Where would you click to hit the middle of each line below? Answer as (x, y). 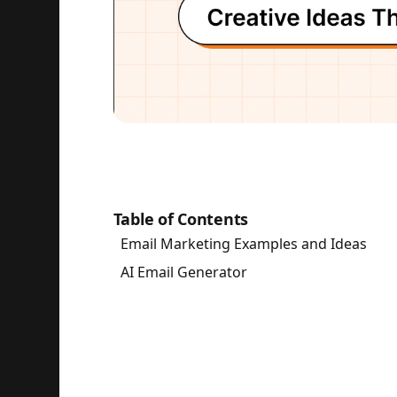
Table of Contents (181, 219)
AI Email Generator (183, 272)
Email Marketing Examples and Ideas (243, 244)
